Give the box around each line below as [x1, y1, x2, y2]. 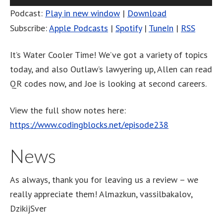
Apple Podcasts [49, 22, 108, 34]
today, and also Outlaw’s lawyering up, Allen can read [10, 63, 212, 75]
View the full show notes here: [10, 104, 126, 116]
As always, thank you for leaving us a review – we [10, 173, 198, 185]
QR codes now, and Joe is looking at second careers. [10, 77, 207, 89]
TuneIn [149, 22, 173, 34]
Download [127, 7, 166, 19]
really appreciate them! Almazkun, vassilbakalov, [10, 188, 192, 200]
